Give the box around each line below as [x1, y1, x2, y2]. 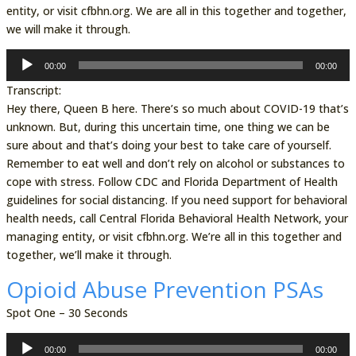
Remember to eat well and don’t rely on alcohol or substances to [6, 155, 345, 171]
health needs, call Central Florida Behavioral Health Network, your [6, 210, 348, 226]
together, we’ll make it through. [6, 246, 172, 262]
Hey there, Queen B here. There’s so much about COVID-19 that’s [6, 100, 349, 116]
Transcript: [6, 82, 61, 98]
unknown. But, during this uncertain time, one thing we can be [6, 118, 330, 134]
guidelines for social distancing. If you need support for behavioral [6, 192, 347, 207]
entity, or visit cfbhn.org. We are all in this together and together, [6, 2, 346, 18]
